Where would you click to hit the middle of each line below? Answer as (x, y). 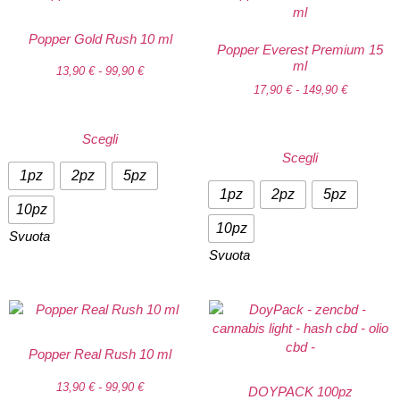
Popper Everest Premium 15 (300, 49)
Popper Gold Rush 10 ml (100, 38)
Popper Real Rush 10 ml (100, 354)
